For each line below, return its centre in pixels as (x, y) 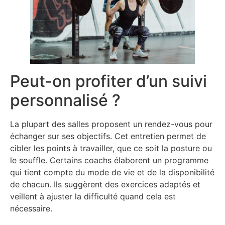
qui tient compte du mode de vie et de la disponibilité (112, 172)
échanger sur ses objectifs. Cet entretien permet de (108, 136)
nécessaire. (31, 208)
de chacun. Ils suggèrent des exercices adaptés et (105, 184)
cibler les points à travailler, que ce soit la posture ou (111, 148)
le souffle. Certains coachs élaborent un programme (109, 160)
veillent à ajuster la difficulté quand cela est (93, 196)
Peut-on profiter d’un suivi (108, 81)
